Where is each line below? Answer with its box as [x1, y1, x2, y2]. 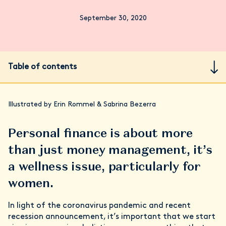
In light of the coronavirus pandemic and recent [8, 202, 191, 210]
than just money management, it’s [8, 142, 212, 157]
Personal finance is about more [8, 125, 193, 141]
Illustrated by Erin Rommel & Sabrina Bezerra [8, 101, 156, 108]
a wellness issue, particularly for [8, 158, 201, 174]
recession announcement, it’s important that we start [8, 213, 215, 221]
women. [8, 175, 60, 191]
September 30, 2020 [79, 15, 147, 22]
